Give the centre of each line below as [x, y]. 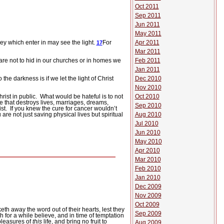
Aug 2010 [148, 114]
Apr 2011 [147, 42]
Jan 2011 [147, 69]
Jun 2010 [147, 132]
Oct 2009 [147, 204]
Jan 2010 [147, 177]
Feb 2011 [147, 60]
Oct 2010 [147, 96]
